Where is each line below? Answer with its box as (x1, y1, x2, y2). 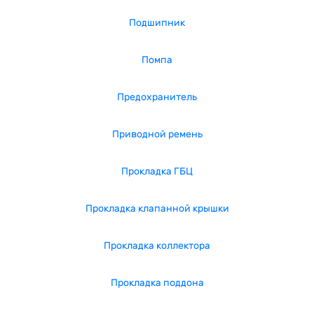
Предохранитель (117, 91, 197, 103)
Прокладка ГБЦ (121, 165, 193, 177)
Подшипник (129, 17, 185, 29)
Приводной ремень (111, 128, 203, 140)
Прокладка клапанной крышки (85, 203, 229, 214)
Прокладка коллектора (104, 240, 210, 252)
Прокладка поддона (110, 277, 204, 289)
